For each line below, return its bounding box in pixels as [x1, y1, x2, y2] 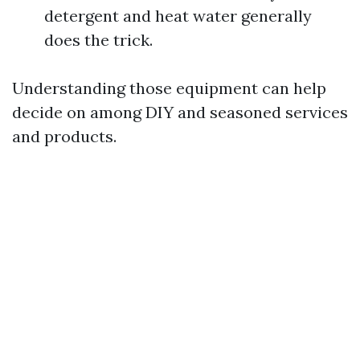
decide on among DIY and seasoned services [12, 102, 348, 122]
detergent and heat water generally [44, 6, 312, 26]
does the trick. [44, 30, 153, 50]
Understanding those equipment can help [12, 78, 326, 98]
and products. [12, 126, 117, 146]
